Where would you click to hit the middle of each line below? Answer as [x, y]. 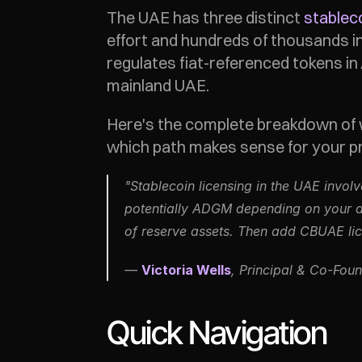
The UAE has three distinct [205, 17]
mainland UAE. [158, 85]
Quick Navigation [217, 333]
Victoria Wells [186, 270]
